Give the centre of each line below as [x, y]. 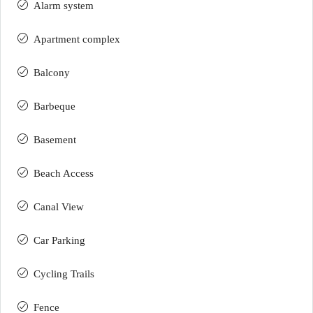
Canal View [59, 207]
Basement [55, 140]
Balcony [52, 73]
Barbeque [54, 106]
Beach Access [64, 173]
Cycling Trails [64, 274]
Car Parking [59, 240]
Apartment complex [77, 39]
